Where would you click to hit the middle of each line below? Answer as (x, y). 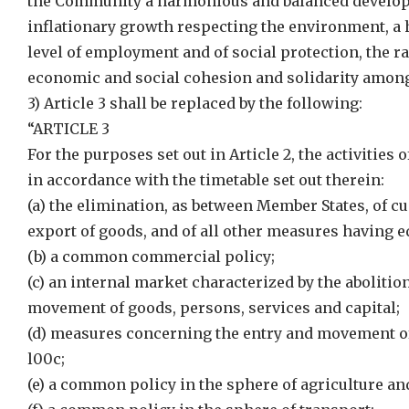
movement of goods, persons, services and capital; (214, 308)
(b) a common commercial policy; (151, 257)
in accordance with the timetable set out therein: (206, 180)
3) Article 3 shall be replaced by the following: (195, 103)
